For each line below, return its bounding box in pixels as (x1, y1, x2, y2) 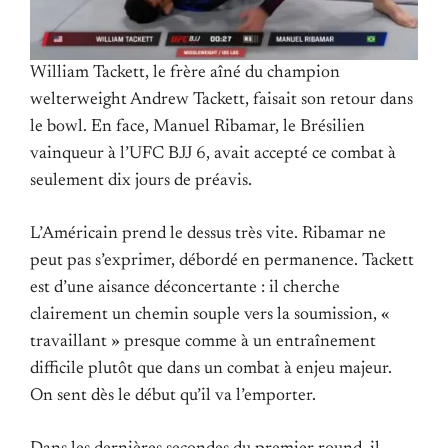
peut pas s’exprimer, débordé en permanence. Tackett (30, 252, 414, 271)
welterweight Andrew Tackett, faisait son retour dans (30, 90, 413, 109)
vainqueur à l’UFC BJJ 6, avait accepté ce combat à (30, 144, 396, 163)
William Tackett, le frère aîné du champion (30, 63, 340, 82)
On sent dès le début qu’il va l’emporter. (30, 387, 316, 406)
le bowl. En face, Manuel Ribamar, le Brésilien (30, 117, 365, 136)
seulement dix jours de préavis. (30, 171, 252, 190)
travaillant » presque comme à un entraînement (30, 333, 376, 352)
